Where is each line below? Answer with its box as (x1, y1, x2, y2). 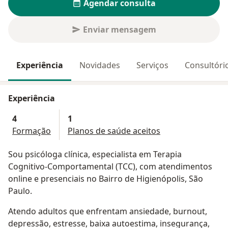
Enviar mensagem (83, 24, 156, 36)
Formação (12, 125, 51, 137)
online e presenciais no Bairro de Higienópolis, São (8, 173, 203, 185)
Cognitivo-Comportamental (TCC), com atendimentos (8, 161, 212, 173)
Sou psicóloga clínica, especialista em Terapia (8, 149, 182, 160)
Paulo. (8, 185, 32, 197)
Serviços (136, 60, 168, 71)
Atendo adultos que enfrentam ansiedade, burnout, (8, 206, 207, 217)
